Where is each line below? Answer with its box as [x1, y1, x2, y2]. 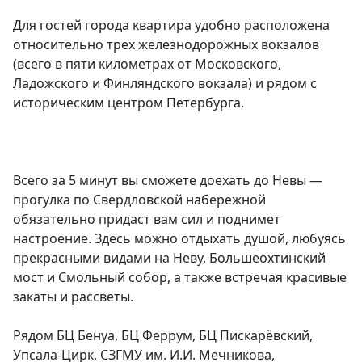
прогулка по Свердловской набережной [13, 191, 266, 209]
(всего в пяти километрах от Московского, [13, 55, 281, 74]
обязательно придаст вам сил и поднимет [13, 210, 280, 229]
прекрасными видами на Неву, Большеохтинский [13, 249, 326, 267]
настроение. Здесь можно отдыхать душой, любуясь [13, 229, 346, 248]
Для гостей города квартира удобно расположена [13, 16, 330, 35]
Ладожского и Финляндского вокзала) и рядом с [13, 74, 317, 93]
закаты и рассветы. [13, 288, 133, 306]
